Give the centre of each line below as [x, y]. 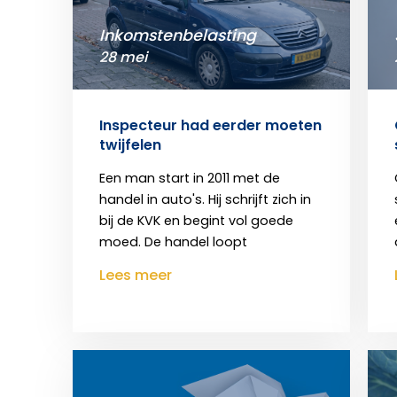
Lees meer [136, 275]
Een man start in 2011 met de [190, 178]
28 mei [123, 57]
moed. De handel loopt [173, 241]
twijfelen [130, 144]
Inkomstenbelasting [178, 35]
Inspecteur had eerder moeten [210, 125]
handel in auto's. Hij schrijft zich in [205, 199]
